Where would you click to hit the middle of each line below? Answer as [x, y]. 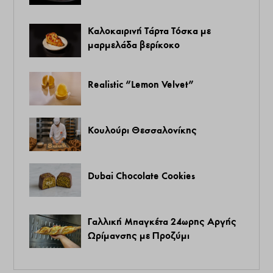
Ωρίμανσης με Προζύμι [139, 235]
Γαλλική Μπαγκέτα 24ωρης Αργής [162, 221]
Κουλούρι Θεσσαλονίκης [143, 129]
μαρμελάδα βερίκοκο [134, 44]
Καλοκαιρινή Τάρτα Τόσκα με [150, 30]
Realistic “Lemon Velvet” [141, 84]
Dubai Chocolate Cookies [142, 175]
